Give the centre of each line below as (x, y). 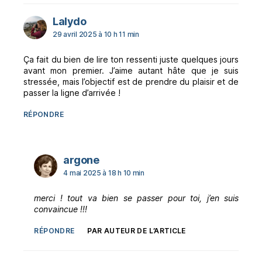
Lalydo (69, 21)
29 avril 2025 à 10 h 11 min (96, 34)
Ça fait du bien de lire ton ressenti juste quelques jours (131, 59)
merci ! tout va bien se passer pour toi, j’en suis (136, 198)
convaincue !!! (61, 209)
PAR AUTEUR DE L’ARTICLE (137, 230)
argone (81, 160)
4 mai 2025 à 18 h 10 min (104, 173)
